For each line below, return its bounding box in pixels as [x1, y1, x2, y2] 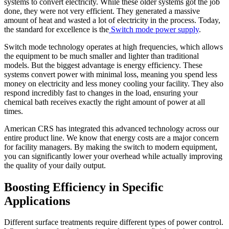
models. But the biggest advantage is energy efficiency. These [4, 60, 202, 70]
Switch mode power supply [109, 25, 199, 34]
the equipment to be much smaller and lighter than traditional [4, 51, 199, 60]
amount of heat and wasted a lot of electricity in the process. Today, [4, 15, 220, 25]
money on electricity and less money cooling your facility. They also [4, 79, 223, 88]
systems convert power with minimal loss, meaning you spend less [4, 70, 217, 79]
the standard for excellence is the [4, 25, 109, 34]
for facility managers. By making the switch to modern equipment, [4, 142, 217, 151]
